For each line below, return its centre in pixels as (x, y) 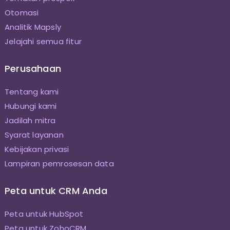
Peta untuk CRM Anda (56, 191)
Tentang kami (32, 92)
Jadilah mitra (30, 121)
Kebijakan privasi (37, 149)
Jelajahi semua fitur (43, 42)
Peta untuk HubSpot (44, 214)
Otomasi (22, 13)
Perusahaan (33, 69)
